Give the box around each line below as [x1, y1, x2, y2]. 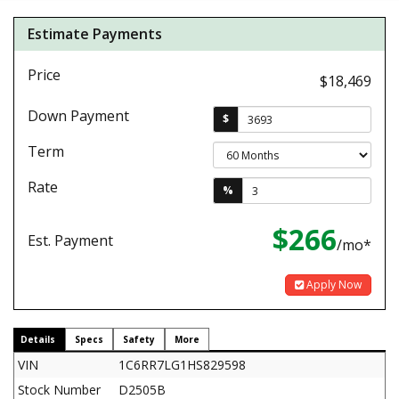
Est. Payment [28, 231, 113, 250]
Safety [123, 333, 155, 346]
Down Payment [28, 106, 129, 126]
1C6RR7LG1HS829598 [118, 356, 246, 373]
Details [20, 333, 55, 346]
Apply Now [304, 277, 362, 292]
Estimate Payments [28, 24, 162, 44]
